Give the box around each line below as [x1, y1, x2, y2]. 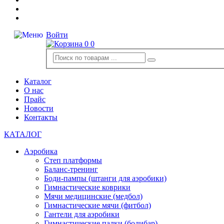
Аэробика [24, 146, 57, 155]
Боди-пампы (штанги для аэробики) [44, 173, 166, 182]
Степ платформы [44, 155, 102, 164]
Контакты [24, 112, 57, 121]
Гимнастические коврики [44, 182, 130, 191]
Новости [24, 103, 53, 112]
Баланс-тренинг [44, 164, 98, 173]
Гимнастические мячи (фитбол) [44, 200, 151, 209]
